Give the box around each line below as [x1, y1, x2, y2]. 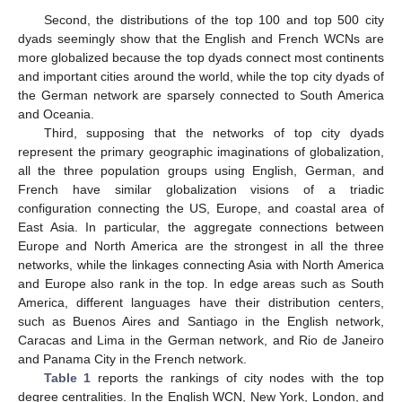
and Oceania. [18, 107, 94, 122]
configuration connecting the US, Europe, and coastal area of [18, 201, 384, 216]
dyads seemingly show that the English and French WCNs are [18, 31, 384, 47]
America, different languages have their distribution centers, [18, 295, 384, 310]
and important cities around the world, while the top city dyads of [18, 69, 384, 84]
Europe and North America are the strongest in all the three [18, 239, 384, 254]
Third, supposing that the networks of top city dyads [43, 126, 384, 141]
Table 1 [43, 371, 92, 386]
